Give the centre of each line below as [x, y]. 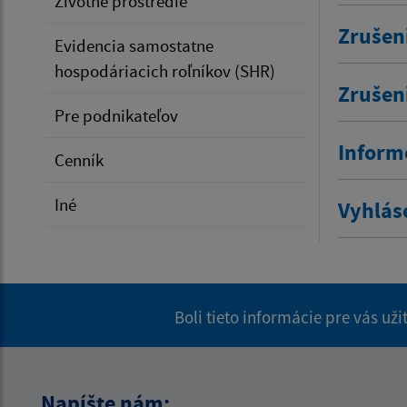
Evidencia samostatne [134, 45]
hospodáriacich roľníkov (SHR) [165, 70]
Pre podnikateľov [116, 115]
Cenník [79, 159]
